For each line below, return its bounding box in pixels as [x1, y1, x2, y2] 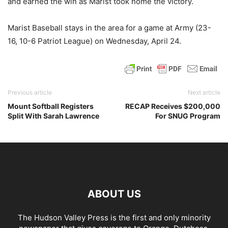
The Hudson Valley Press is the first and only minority [17, 212, 211, 222]
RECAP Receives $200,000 [125, 101, 220, 110]
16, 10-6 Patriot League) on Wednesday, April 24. [8, 36, 181, 46]
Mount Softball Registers [8, 101, 94, 110]
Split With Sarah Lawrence [8, 111, 99, 120]
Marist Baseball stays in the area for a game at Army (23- [8, 22, 211, 33]
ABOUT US [87, 187, 141, 200]
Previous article [8, 88, 52, 96]
